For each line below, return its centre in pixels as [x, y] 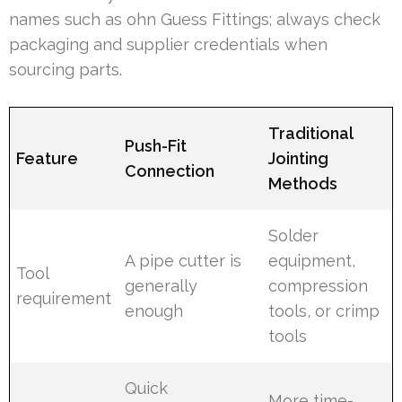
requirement [64, 298]
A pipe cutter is [184, 260]
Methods [303, 183]
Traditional [311, 133]
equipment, [312, 260]
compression [319, 285]
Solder [294, 235]
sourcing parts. [66, 69]
